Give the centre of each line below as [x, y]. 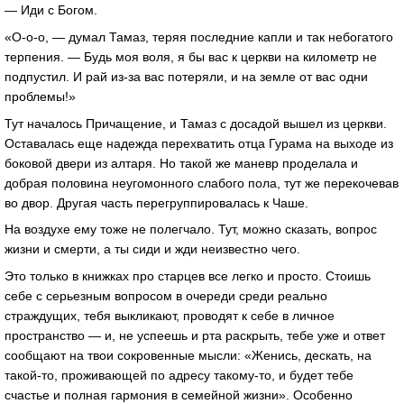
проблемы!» [40, 96]
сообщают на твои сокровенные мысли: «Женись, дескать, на [188, 356]
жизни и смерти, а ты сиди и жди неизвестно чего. [152, 249]
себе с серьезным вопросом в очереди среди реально [166, 296]
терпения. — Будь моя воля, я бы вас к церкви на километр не [191, 56]
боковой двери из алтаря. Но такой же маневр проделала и [181, 163]
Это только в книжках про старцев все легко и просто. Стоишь [188, 276]
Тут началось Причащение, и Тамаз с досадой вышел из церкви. [196, 123]
